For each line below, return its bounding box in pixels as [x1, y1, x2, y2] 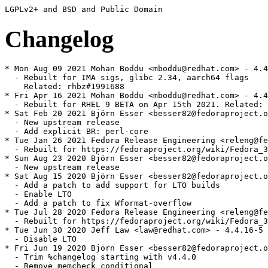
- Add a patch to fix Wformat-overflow [5, 199, 191, 208]
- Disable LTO [5, 234, 77, 244]
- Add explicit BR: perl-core [5, 127, 148, 136]
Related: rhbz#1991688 [5, 82, 124, 92]
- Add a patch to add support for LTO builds [5, 181, 220, 190]
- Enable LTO [5, 190, 72, 199]
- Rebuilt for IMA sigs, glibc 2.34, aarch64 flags [5, 73, 249, 83]
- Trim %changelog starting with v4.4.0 [5, 252, 196, 262]
